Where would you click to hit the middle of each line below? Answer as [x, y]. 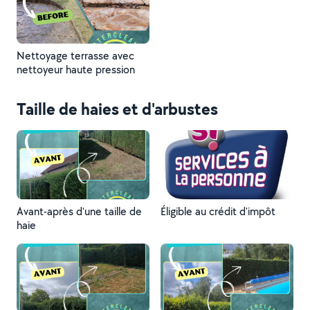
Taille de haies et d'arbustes [117, 109]
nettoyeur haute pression [76, 70]
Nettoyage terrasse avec [75, 56]
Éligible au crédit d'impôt [218, 211]
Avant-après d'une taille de [79, 211]
